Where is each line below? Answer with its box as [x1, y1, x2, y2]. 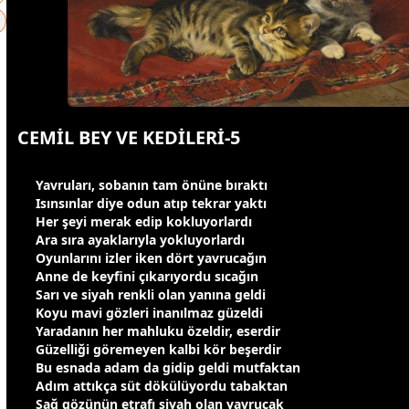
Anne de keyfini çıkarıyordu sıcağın [36, 267, 258, 286]
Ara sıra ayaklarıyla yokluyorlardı [36, 231, 245, 249]
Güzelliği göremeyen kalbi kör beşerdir [36, 341, 281, 359]
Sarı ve [36, 286, 81, 304]
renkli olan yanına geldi [114, 286, 266, 304]
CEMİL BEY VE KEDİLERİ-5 [17, 125, 240, 151]
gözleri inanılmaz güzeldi [102, 304, 263, 322]
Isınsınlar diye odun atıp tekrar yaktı [36, 194, 267, 213]
